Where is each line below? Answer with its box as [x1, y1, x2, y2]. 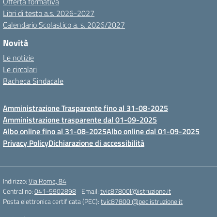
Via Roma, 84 [29, 176, 66, 186]
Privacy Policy [3, 137, 48, 149]
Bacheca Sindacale [3, 75, 63, 87]
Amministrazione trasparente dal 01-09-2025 [3, 114, 157, 125]
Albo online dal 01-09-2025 [107, 125, 200, 137]
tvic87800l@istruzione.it [100, 186, 171, 196]
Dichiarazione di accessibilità [48, 137, 144, 149]
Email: [81, 186, 100, 196]
